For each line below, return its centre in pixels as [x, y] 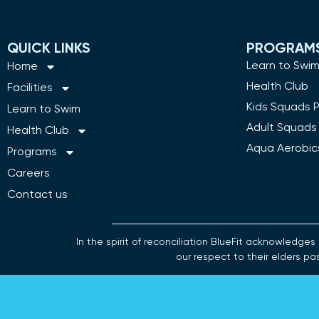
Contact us [37, 195]
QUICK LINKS [49, 49]
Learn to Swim [44, 110]
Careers [28, 174]
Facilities [30, 89]
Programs [32, 153]
